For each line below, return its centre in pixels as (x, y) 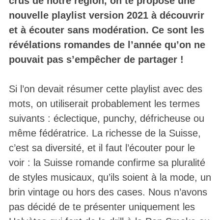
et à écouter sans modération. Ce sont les (106, 30)
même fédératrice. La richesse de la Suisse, (105, 133)
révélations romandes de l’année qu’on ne (107, 45)
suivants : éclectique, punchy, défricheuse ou (106, 119)
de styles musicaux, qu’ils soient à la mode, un (110, 178)
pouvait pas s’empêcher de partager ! (96, 60)
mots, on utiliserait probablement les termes (104, 104)
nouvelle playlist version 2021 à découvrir (106, 15)
